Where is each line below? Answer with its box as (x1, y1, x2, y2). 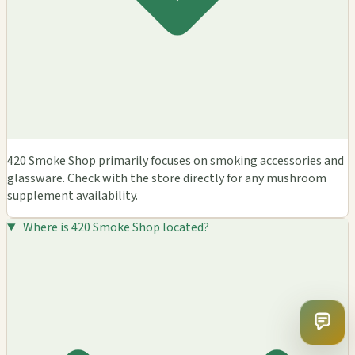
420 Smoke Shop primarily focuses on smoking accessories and (7, 152, 344, 170)
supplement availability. (7, 187, 138, 204)
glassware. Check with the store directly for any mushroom (7, 170, 326, 187)
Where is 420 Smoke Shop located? (22, 219, 209, 236)
